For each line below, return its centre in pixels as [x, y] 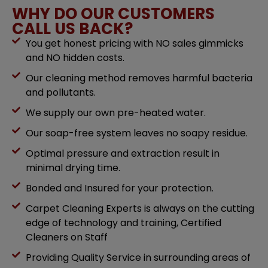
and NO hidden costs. [75, 57]
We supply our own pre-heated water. [115, 112]
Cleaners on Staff [66, 237]
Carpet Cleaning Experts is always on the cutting [140, 208]
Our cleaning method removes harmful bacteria [139, 78]
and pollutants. [60, 92]
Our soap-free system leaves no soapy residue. [136, 133]
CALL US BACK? [72, 28]
